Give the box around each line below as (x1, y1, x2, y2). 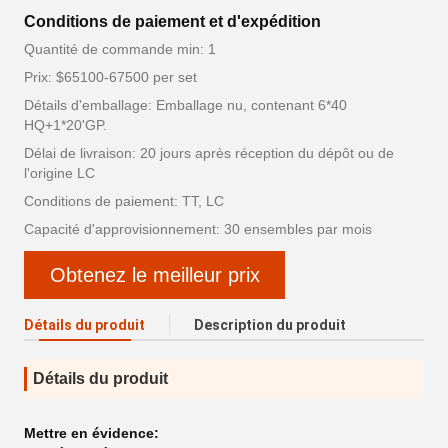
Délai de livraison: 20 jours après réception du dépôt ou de (24, 145, 394, 161)
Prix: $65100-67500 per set (24, 69, 197, 85)
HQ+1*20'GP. (24, 117, 107, 133)
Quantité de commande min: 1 (24, 41, 216, 57)
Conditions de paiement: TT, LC (24, 193, 224, 209)
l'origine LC (24, 165, 95, 181)
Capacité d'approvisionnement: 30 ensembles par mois (24, 221, 372, 237)
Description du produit (194, 317, 346, 333)
